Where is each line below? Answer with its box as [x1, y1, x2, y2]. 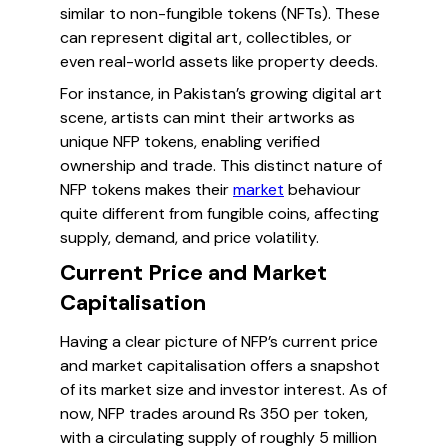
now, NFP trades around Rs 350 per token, [60, 403, 368, 424]
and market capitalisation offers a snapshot [60, 355, 380, 376]
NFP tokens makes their [60, 179, 233, 200]
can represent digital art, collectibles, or [60, 27, 352, 48]
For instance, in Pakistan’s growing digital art [60, 83, 382, 104]
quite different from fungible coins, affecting [60, 203, 379, 224]
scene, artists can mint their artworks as [60, 107, 355, 128]
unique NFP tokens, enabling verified [60, 131, 320, 152]
